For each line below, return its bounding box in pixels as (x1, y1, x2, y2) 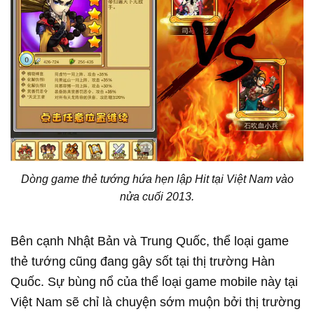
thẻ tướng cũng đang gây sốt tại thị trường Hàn (11, 254, 275, 268)
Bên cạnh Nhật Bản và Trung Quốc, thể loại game (11, 233, 289, 248)
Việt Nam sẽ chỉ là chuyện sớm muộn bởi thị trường (11, 294, 301, 309)
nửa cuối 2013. (120, 190, 194, 203)
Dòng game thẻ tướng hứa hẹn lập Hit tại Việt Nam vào (20, 172, 294, 185)
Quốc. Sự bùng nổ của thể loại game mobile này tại (11, 274, 298, 289)
